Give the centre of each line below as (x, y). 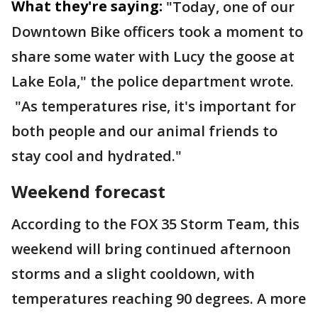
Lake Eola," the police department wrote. (153, 81)
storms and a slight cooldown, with (133, 274)
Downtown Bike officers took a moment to (157, 32)
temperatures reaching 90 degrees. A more (159, 298)
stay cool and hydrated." (97, 156)
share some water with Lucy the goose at (153, 56)
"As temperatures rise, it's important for (154, 106)
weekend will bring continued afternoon (151, 249)
